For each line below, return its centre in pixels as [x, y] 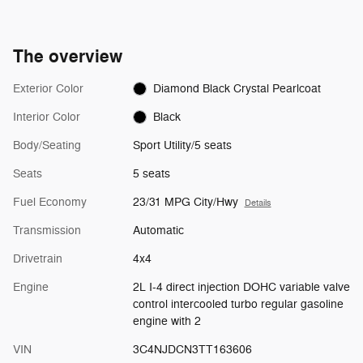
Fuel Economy [50, 202]
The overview [68, 56]
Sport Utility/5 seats [182, 145]
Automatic [158, 230]
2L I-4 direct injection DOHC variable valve [241, 287]
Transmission [47, 230]
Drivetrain [38, 258]
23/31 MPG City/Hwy [185, 202]
